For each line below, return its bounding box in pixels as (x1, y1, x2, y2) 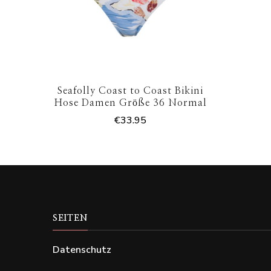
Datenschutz (53, 243, 111, 257)
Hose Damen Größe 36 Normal (54, 98, 207, 108)
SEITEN (53, 214, 88, 223)
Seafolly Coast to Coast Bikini (57, 86, 204, 96)
